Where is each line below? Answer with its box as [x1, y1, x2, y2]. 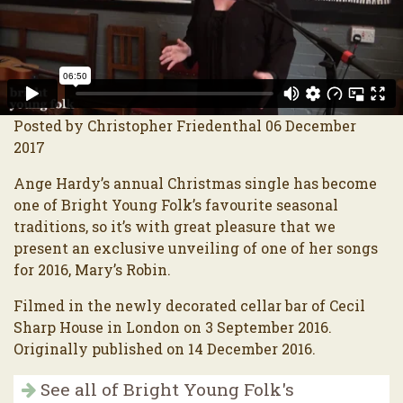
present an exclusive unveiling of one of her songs [13, 238, 378, 257]
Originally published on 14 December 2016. [13, 339, 316, 358]
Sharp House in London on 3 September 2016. [13, 318, 332, 336]
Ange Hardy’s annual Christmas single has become [13, 174, 377, 193]
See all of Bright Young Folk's [36, 378, 294, 400]
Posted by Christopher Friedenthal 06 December [13, 116, 356, 135]
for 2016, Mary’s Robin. [13, 260, 171, 279]
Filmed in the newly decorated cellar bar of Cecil [13, 296, 365, 315]
